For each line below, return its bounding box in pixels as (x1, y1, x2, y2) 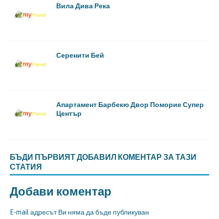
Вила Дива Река (56, 1, 110, 10)
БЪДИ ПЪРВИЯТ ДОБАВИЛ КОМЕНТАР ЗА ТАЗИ (10, 152, 197, 162)
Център (56, 109, 82, 118)
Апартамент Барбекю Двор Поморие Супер (56, 100, 204, 109)
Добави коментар (10, 183, 111, 199)
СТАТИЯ (10, 162, 42, 172)
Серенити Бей (56, 50, 104, 59)
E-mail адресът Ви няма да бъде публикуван (10, 208, 149, 217)
